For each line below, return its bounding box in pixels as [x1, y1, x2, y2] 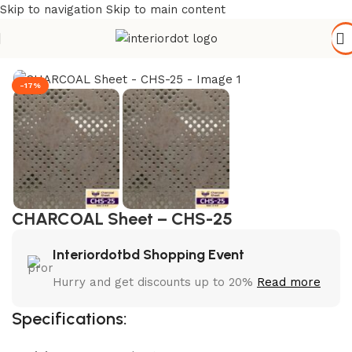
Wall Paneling [52, 45, 130, 59]
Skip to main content [106, 2, 225, 16]
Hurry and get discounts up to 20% [53, 274, 257, 289]
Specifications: [12, 307, 127, 329]
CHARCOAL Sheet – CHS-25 [12, 207, 233, 229]
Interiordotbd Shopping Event [53, 245, 244, 263]
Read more [257, 274, 321, 289]
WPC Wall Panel [135, 45, 227, 59]
